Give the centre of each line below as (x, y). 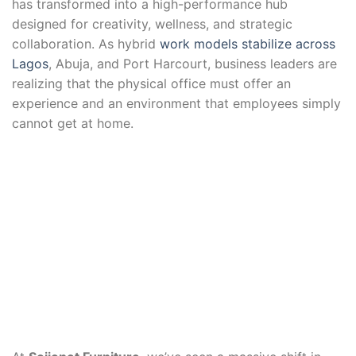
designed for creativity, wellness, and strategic (152, 23)
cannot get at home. (73, 123)
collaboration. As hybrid (86, 43)
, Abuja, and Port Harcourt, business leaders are (193, 63)
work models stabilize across (248, 43)
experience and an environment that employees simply (176, 103)
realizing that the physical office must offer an (151, 83)
